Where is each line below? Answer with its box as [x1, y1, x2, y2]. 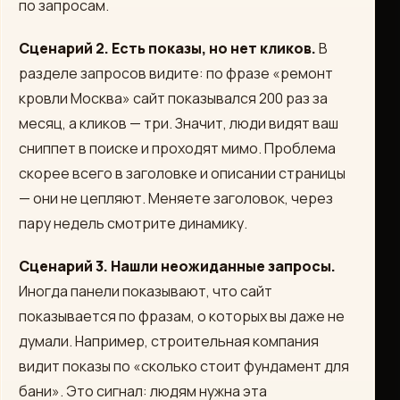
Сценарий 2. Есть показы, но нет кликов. [19, 38, 316, 58]
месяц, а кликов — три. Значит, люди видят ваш [19, 113, 338, 133]
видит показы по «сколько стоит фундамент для [19, 356, 349, 376]
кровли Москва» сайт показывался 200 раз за [19, 88, 328, 108]
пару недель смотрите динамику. [19, 213, 247, 233]
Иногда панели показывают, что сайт [19, 281, 272, 301]
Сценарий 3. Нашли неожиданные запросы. [19, 256, 336, 276]
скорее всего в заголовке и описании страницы [19, 163, 346, 183]
